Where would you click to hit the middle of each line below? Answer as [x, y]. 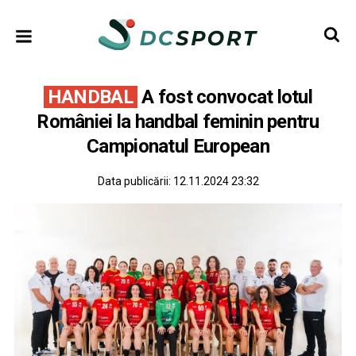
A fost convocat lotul [225, 97]
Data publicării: [135, 181]
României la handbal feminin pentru [178, 122]
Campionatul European [178, 146]
